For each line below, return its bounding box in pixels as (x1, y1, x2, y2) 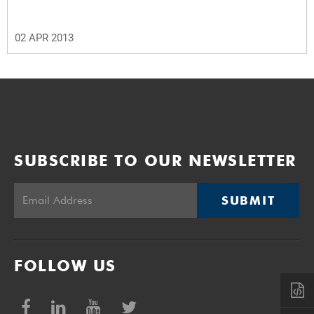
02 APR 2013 (15, 31, 74, 44)
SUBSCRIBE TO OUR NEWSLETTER (14, 151, 296, 170)
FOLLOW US (14, 256, 116, 275)
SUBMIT (221, 193, 275, 207)
